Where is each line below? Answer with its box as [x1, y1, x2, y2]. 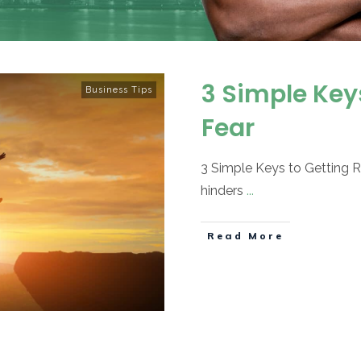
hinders [201, 182, 247, 198]
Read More [207, 229, 284, 242]
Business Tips [85, 84, 152, 95]
